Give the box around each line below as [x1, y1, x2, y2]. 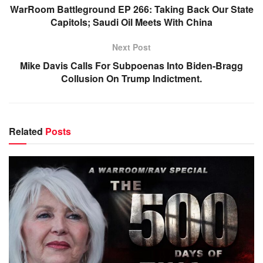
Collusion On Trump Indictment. [61, 72, 202, 85]
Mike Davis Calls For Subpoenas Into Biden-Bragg [20, 59, 243, 72]
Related [9, 124, 43, 138]
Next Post [112, 41, 151, 53]
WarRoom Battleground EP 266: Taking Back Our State [9, 2, 254, 16]
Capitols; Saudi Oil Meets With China [50, 15, 213, 29]
